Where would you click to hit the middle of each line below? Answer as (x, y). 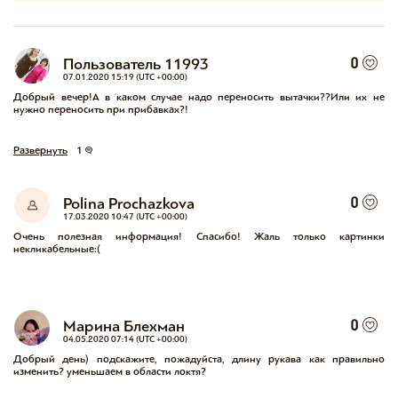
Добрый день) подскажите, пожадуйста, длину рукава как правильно (199, 359)
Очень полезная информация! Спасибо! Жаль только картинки (199, 237)
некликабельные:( (57, 249)
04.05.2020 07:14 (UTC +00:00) (125, 340)
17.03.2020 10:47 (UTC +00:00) (125, 217)
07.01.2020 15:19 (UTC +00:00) (125, 78)
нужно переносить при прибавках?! (101, 110)
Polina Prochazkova (129, 203)
